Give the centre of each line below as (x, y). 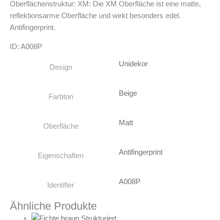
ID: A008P (26, 46)
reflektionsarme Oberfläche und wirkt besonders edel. (95, 16)
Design (61, 67)
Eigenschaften (61, 155)
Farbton (61, 96)
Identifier (61, 185)
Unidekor (133, 64)
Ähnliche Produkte (53, 206)
